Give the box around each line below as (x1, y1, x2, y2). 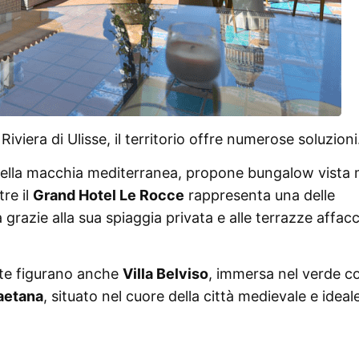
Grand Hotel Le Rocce (33, 186, 184, 204)
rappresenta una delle (184, 186, 335, 204)
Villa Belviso (123, 264, 208, 282)
